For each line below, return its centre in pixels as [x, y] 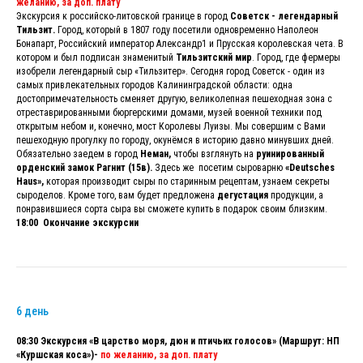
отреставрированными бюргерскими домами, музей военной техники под [169, 112]
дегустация [244, 195]
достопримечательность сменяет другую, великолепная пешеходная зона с [174, 98]
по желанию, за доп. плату [159, 354]
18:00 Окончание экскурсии [77, 222]
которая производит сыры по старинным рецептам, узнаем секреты [187, 181]
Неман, [156, 154]
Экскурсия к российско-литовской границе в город [123, 16]
